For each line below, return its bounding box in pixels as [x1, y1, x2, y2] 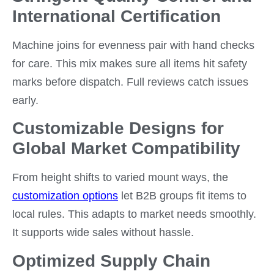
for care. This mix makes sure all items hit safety [12, 57, 247, 70]
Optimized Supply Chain [12, 251, 210, 270]
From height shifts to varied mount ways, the [12, 171, 228, 184]
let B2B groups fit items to [121, 190, 246, 202]
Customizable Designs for [12, 119, 224, 138]
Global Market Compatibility [12, 139, 240, 158]
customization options [12, 190, 118, 202]
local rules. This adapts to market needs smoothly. [12, 208, 256, 221]
